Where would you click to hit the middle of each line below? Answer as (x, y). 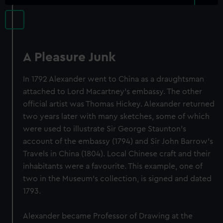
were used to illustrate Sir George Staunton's (105, 129)
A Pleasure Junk (70, 57)
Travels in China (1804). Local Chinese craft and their (117, 154)
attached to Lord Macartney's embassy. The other (113, 92)
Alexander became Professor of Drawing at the (108, 216)
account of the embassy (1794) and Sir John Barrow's (118, 141)
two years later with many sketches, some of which (116, 116)
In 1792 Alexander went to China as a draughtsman (114, 79)
